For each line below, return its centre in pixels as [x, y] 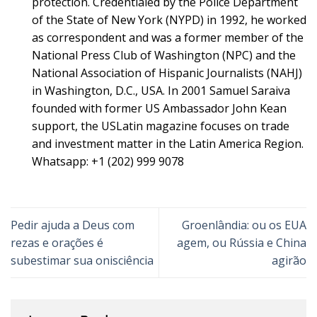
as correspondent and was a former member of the [168, 37]
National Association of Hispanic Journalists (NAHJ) [167, 73]
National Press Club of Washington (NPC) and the [164, 55]
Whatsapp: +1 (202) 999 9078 [108, 161]
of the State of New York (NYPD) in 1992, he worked [169, 19]
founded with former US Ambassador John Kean [159, 108]
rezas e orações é [57, 242]
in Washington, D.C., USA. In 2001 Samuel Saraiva [161, 90]
